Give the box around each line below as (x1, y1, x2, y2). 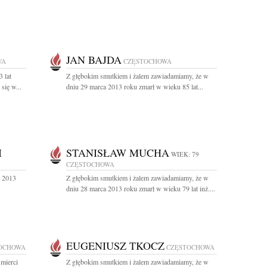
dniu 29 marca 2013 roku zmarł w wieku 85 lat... (66, 82, 203, 91)
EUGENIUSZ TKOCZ (66, 238, 164, 253)
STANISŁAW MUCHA (66, 145, 169, 160)
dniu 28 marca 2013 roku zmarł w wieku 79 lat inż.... (66, 184, 215, 193)
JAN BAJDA (66, 52, 122, 67)
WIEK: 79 (171, 150, 199, 159)
